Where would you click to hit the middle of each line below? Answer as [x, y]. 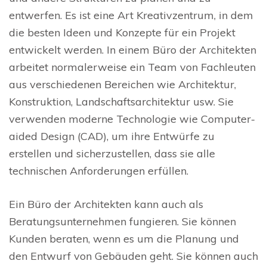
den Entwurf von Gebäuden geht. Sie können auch [133, 256]
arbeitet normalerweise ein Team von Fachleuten [132, 67]
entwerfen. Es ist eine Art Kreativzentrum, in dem [131, 15]
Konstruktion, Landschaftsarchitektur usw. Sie [121, 102]
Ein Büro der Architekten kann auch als [106, 204]
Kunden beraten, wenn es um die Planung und [124, 239]
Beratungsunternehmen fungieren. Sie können [122, 222]
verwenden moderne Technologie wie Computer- [132, 119]
